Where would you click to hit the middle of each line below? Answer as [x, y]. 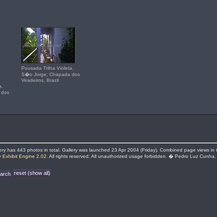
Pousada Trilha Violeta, [47, 68]
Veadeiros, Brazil [40, 80]
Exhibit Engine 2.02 [24, 156]
